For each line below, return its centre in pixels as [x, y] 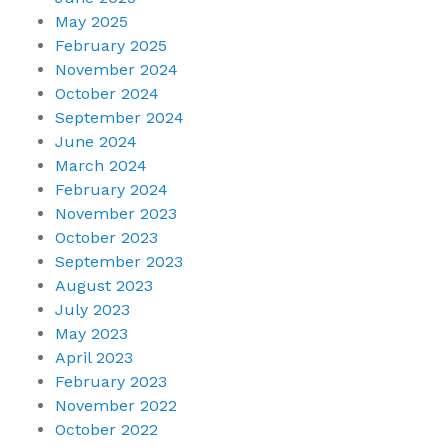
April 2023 [94, 358]
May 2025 [91, 22]
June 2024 [96, 142]
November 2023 [116, 214]
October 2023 [106, 238]
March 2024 [101, 166]
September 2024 [119, 118]
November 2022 [116, 406]
